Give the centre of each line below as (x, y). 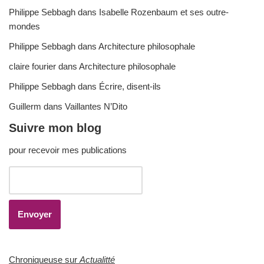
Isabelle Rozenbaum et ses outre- (164, 12)
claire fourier (32, 66)
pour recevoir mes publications (68, 150)
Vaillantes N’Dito (96, 106)
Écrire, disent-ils (130, 86)
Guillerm (25, 106)
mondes (24, 26)
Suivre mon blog (55, 128)
